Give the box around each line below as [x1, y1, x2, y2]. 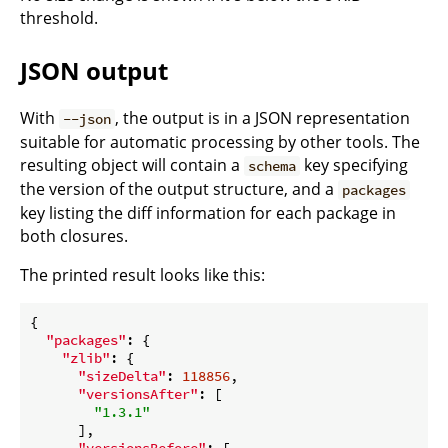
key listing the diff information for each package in [20, 201, 396, 224]
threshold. [20, 7, 98, 30]
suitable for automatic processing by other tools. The [20, 130, 420, 153]
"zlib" [62, 348, 110, 367]
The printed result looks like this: [20, 263, 265, 286]
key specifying [300, 153, 409, 176]
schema [248, 156, 297, 175]
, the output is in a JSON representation [115, 106, 411, 129]
